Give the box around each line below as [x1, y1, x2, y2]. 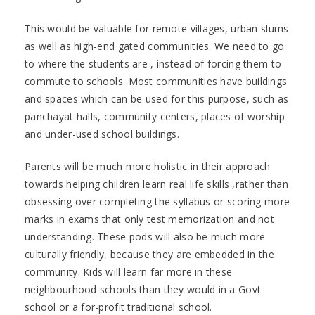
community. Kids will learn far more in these [25, 264, 233, 278]
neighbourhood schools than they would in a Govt [25, 282, 262, 296]
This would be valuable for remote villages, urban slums [25, 21, 289, 35]
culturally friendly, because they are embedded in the [25, 247, 274, 261]
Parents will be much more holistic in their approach [25, 159, 271, 173]
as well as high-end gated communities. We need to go [25, 39, 285, 53]
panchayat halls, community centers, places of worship [25, 109, 285, 123]
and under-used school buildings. [25, 127, 179, 141]
